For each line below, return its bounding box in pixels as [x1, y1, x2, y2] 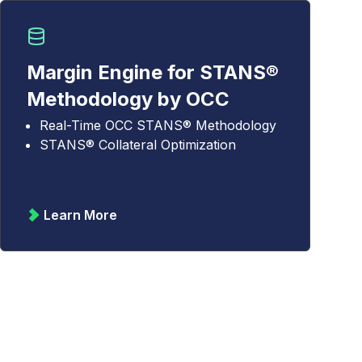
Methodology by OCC [27, 87, 229, 111]
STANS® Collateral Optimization [40, 137, 236, 153]
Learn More [44, 207, 117, 223]
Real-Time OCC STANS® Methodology [40, 117, 276, 133]
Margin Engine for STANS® [27, 61, 279, 84]
